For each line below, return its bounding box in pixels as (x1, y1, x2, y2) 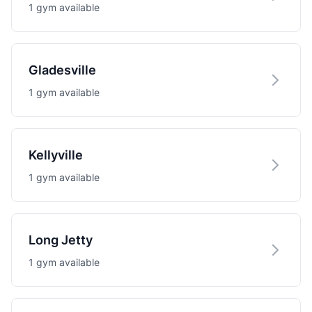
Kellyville (29, 148, 83, 162)
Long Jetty (29, 233, 93, 247)
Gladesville (29, 63, 96, 77)
